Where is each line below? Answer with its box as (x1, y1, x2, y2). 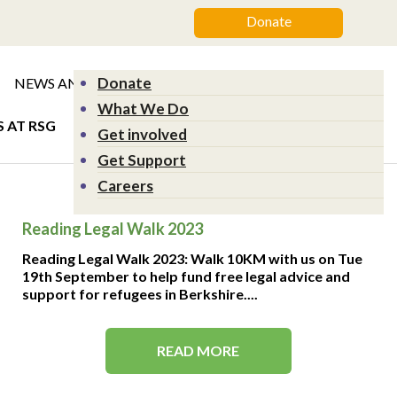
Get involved (97, 125, 187, 144)
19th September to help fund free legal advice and (21, 268, 350, 284)
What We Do (97, 99, 189, 118)
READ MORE (157, 342, 240, 359)
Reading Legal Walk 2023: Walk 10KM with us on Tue (21, 250, 362, 267)
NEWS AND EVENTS (14, 74, 146, 91)
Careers (97, 176, 153, 195)
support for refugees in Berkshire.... (21, 285, 258, 302)
